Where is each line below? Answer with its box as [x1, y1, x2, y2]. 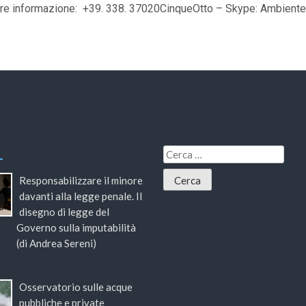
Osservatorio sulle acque [18, 281, 133, 294]
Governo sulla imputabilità [16, 221, 136, 234]
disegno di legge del [18, 206, 109, 219]
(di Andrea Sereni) [16, 237, 96, 250]
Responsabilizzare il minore [18, 174, 143, 187]
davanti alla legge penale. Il [18, 190, 142, 203]
